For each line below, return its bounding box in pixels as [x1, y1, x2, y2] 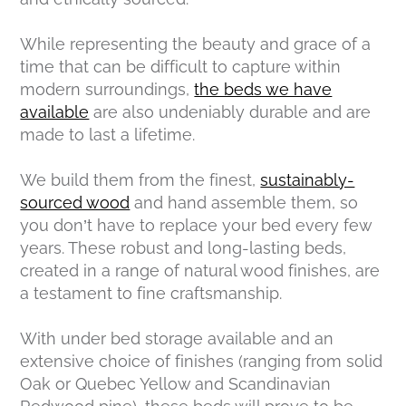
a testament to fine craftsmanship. [20, 284, 283, 304]
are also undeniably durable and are [89, 102, 372, 122]
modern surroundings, [20, 80, 195, 100]
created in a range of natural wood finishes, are [20, 261, 381, 281]
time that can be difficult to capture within [20, 57, 342, 77]
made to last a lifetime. [20, 125, 196, 145]
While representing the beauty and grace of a [20, 34, 372, 54]
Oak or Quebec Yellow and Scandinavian [20, 374, 332, 394]
